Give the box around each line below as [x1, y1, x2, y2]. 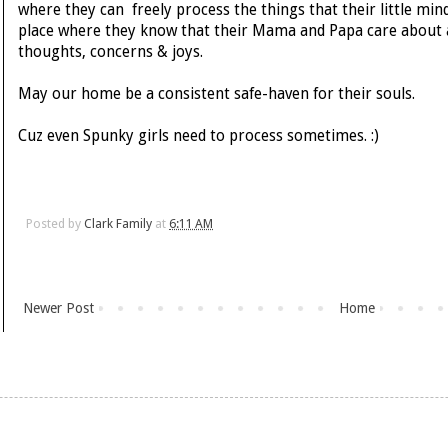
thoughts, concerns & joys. [18, 43, 203, 62]
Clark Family [84, 216, 152, 232]
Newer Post [23, 300, 94, 317]
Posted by [26, 216, 84, 232]
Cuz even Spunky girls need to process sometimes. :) [18, 127, 379, 146]
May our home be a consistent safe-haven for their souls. [18, 85, 415, 104]
